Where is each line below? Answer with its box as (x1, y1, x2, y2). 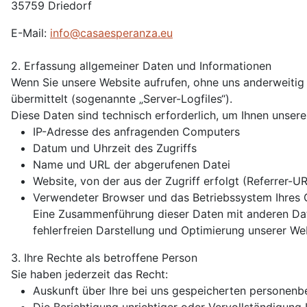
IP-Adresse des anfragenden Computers (33, 125, 240, 138)
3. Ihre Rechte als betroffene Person (11, 251, 197, 265)
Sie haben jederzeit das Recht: (11, 267, 168, 281)
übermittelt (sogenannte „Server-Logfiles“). (11, 92, 232, 106)
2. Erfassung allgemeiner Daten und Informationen (11, 59, 271, 73)
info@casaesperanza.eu (50, 26, 173, 40)
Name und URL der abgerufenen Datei (33, 158, 230, 171)
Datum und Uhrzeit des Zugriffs (33, 141, 197, 155)
